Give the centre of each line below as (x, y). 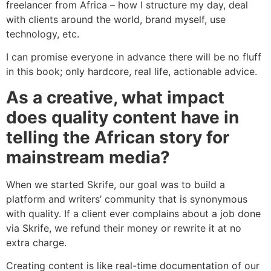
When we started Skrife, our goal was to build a (116, 184)
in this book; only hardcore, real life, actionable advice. (132, 72)
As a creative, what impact (115, 97)
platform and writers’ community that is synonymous (127, 199)
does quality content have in (122, 117)
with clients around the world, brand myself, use (116, 19)
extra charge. (39, 242)
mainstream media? (88, 157)
